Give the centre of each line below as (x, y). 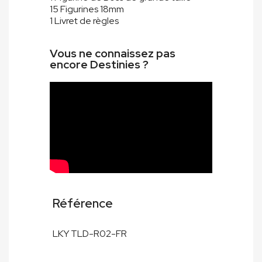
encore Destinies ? (99, 65)
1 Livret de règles (84, 21)
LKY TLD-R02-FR (90, 234)
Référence (83, 204)
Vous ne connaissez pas (113, 54)
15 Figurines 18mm (87, 9)
